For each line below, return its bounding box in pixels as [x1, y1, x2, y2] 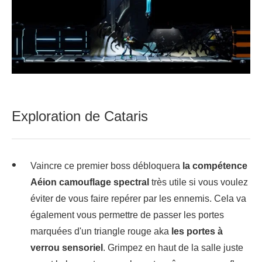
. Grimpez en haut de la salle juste [103, 242, 243, 253]
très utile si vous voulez [149, 177, 248, 187]
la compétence [180, 160, 247, 171]
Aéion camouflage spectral [30, 177, 149, 187]
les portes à [171, 226, 223, 236]
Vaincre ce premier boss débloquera [30, 160, 180, 171]
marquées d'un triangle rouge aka [30, 226, 171, 236]
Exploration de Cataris [12, 108, 148, 124]
